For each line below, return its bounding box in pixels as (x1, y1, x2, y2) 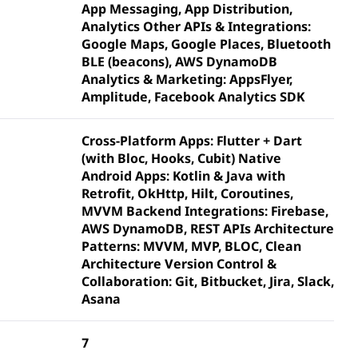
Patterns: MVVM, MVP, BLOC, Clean (82, 237, 301, 255)
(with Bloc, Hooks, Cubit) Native (82, 149, 281, 167)
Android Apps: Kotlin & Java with (82, 167, 285, 185)
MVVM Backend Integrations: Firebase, (82, 202, 328, 220)
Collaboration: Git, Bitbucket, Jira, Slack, (82, 272, 334, 290)
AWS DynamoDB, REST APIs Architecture (82, 220, 334, 237)
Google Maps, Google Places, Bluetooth (82, 35, 331, 53)
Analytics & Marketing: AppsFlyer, (82, 70, 292, 88)
